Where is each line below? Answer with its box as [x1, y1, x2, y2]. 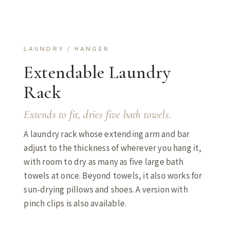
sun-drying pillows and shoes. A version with [24, 183, 188, 195]
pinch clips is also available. [24, 197, 127, 209]
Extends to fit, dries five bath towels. [24, 108, 171, 122]
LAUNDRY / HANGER [24, 45, 110, 53]
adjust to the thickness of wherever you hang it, [24, 142, 202, 154]
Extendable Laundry [24, 61, 171, 84]
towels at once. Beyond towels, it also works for [24, 169, 202, 181]
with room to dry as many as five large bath [24, 156, 184, 167]
